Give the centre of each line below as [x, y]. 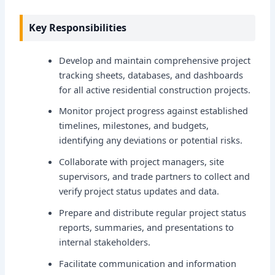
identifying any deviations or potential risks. [151, 140]
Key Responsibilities [78, 28]
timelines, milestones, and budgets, [134, 126]
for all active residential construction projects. [155, 89]
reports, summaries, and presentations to [147, 227]
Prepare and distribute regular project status [153, 213]
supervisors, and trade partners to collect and [155, 176]
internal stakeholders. [105, 242]
